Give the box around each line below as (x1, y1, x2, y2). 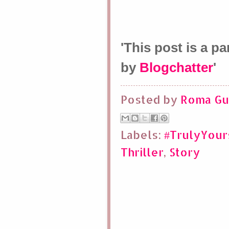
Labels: (121, 128, 164, 142)
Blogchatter (140, 60, 213, 76)
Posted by (121, 92, 180, 106)
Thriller (121, 145, 164, 159)
